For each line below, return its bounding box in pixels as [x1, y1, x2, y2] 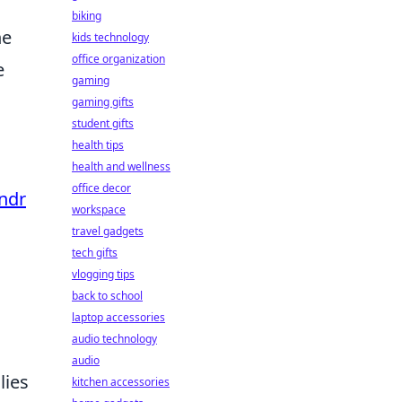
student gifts [72, 116, 134, 131]
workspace [72, 202, 126, 217]
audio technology [72, 331, 157, 346]
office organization [72, 51, 165, 66]
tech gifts [72, 245, 118, 260]
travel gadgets [72, 223, 144, 239]
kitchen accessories [72, 374, 170, 389]
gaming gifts [72, 94, 134, 109]
